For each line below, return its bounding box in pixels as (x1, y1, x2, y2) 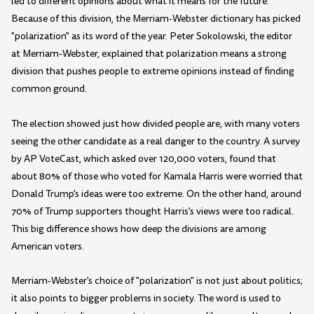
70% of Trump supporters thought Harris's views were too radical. (11, 204, 294, 218)
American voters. (11, 239, 84, 253)
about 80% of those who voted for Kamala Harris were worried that (11, 169, 303, 183)
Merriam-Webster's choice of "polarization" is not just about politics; (11, 274, 303, 288)
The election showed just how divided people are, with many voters (11, 116, 300, 130)
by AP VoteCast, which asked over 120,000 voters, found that (11, 151, 276, 165)
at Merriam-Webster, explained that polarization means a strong (11, 47, 287, 61)
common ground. (11, 82, 87, 96)
